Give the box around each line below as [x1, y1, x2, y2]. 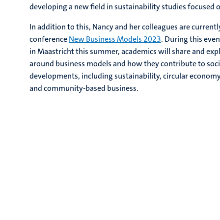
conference [29, 34, 69, 44]
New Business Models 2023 [69, 34, 161, 44]
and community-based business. [29, 83, 138, 93]
